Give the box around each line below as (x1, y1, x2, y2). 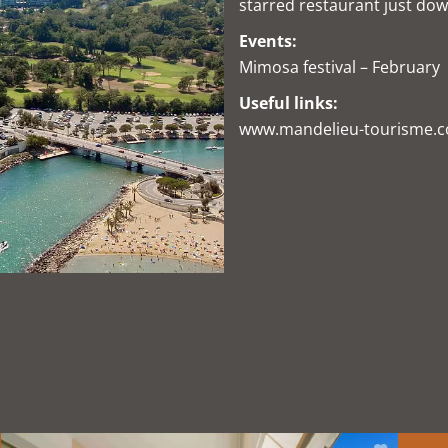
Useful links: (239, 92, 338, 114)
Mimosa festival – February (239, 56, 440, 78)
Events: (239, 30, 297, 52)
